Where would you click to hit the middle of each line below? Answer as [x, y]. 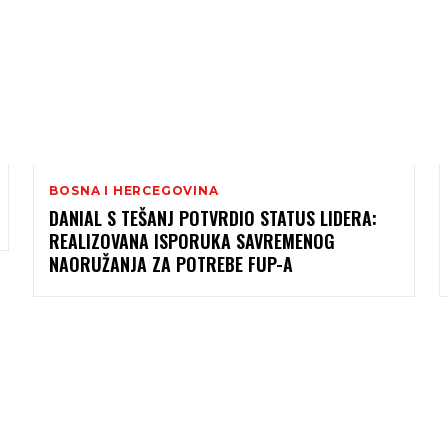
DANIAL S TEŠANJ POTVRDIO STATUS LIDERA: [213, 217]
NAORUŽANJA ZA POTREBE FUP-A [171, 263]
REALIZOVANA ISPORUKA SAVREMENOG [192, 240]
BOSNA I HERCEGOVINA [134, 190]
